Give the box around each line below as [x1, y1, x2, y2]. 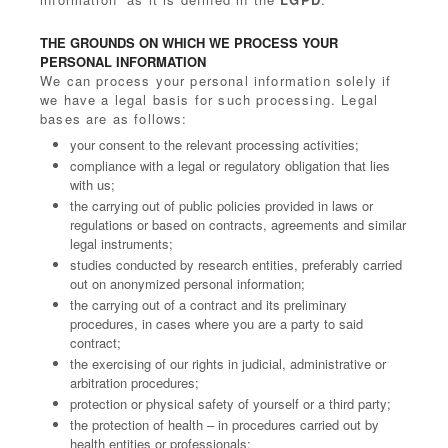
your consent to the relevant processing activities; [70, 135, 359, 154]
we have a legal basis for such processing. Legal [40, 90, 379, 109]
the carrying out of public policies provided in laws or [70, 196, 373, 215]
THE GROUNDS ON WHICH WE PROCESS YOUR [40, 33, 338, 52]
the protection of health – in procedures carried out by [70, 415, 379, 434]
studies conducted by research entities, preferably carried [70, 255, 402, 274]
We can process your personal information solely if [40, 71, 392, 90]
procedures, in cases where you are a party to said [70, 314, 363, 333]
